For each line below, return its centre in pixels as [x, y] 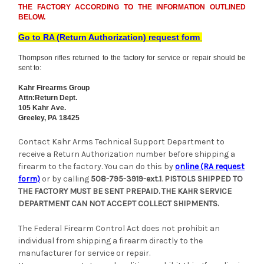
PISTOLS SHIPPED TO [204, 179]
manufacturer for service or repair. [84, 253]
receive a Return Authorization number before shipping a [127, 154]
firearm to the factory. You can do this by [97, 166]
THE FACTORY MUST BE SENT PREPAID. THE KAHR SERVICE [125, 191]
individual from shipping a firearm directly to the [110, 240]
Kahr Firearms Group [54, 88]
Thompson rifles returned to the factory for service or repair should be [132, 57]
